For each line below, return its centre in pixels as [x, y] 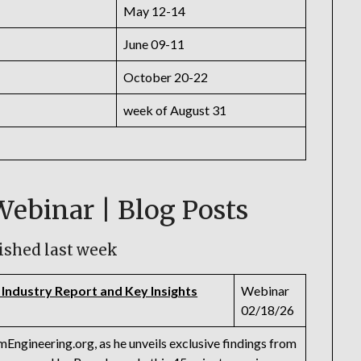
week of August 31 [175, 110]
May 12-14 [155, 11]
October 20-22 [166, 77]
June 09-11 [154, 44]
